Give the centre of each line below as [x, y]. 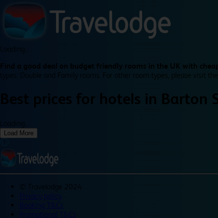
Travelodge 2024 [55, 186]
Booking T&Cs [41, 205]
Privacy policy [41, 196]
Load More [19, 133]
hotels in [130, 99]
